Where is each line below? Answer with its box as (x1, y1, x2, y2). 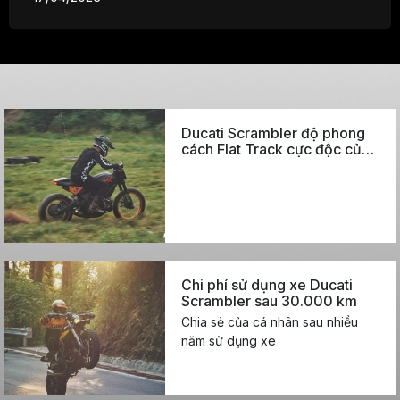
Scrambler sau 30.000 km (181, 292, 357, 311)
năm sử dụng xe (181, 333, 276, 349)
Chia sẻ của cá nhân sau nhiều (181, 314, 358, 330)
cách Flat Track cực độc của (181, 140, 370, 159)
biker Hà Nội (181, 156, 264, 175)
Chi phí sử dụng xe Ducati (181, 276, 353, 295)
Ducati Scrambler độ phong (181, 124, 365, 143)
